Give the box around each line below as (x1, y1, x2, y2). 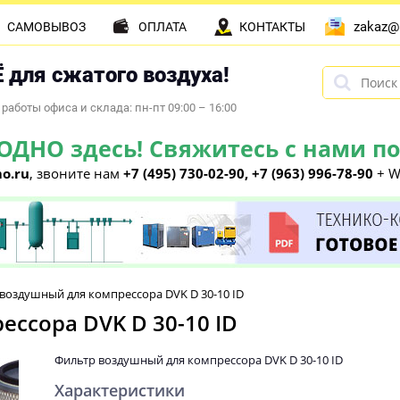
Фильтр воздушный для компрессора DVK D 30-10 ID (54, 352, 343, 368)
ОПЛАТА (138, 20, 187, 34)
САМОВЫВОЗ (7, 20, 86, 34)
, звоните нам (29, 164, 123, 182)
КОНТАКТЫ (239, 20, 305, 34)
